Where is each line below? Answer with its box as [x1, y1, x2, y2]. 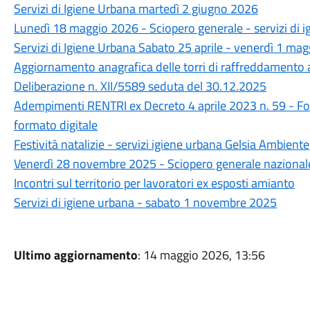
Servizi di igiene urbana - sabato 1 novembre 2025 [13, 193, 277, 212]
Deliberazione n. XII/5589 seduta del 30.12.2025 [13, 77, 266, 95]
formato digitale [13, 116, 98, 134]
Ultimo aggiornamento [13, 246, 138, 264]
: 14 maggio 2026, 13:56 [137, 246, 265, 264]
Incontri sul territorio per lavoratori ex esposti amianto [13, 174, 295, 192]
